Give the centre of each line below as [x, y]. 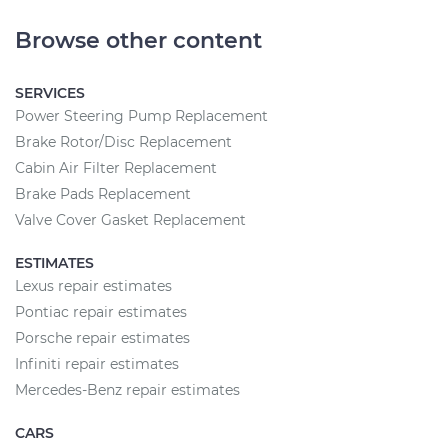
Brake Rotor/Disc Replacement [123, 142]
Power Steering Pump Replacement [141, 116]
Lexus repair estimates [93, 286]
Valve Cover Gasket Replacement [130, 220]
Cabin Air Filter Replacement [116, 168]
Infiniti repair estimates [97, 364]
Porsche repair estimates [102, 338]
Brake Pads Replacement [103, 194]
